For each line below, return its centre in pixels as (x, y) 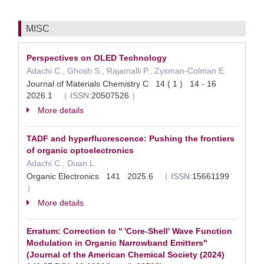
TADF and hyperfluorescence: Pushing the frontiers (131, 138)
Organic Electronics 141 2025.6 (93, 176)
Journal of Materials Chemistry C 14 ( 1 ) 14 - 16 (124, 84)
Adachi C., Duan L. (62, 163)
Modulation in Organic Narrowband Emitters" (117, 243)
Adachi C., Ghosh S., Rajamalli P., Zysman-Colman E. (126, 71)
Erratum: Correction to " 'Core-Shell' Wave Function (129, 231)
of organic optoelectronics (80, 150)
